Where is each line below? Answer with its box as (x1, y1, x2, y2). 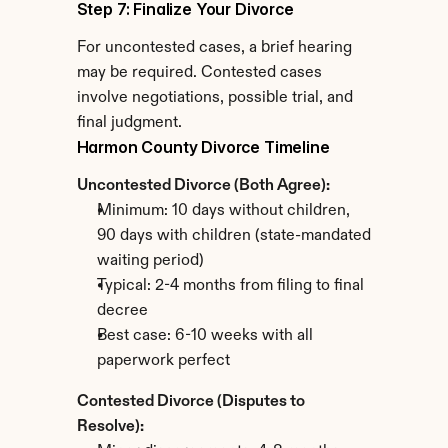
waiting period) (96, 253, 204, 269)
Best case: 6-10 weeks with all (96, 328, 313, 344)
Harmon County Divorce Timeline (76, 137, 330, 157)
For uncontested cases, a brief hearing (76, 40, 352, 56)
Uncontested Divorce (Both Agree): (76, 178, 330, 194)
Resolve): (76, 419, 144, 435)
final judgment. (76, 115, 182, 131)
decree (96, 303, 148, 319)
